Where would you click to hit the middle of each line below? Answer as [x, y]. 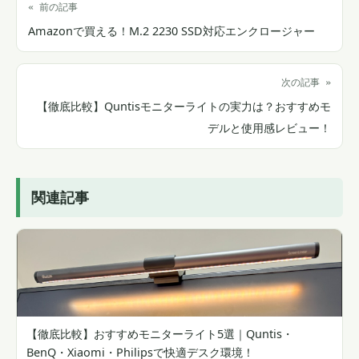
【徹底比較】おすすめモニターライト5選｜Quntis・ [160, 334]
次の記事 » [306, 83]
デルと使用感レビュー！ [269, 128]
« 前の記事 [53, 8]
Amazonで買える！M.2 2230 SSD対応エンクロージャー [171, 31]
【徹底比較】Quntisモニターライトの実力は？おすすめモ [184, 107]
